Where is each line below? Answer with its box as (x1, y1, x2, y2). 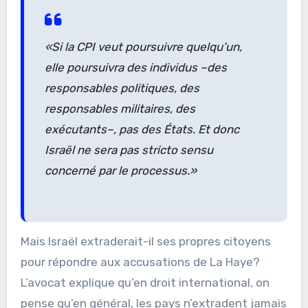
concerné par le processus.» (44, 163, 197, 177)
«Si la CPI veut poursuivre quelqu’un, (44, 39, 242, 54)
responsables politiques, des (44, 80, 199, 95)
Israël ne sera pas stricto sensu (44, 142, 213, 157)
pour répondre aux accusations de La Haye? (20, 254, 260, 269)
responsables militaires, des (44, 101, 195, 115)
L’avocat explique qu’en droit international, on (20, 275, 269, 289)
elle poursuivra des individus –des (44, 60, 227, 74)
